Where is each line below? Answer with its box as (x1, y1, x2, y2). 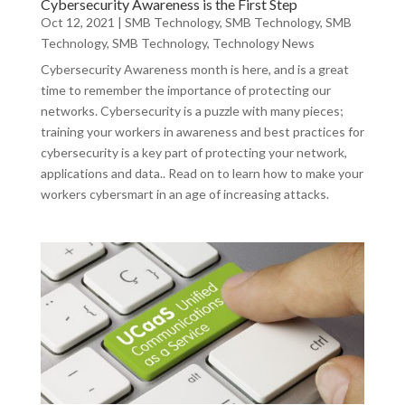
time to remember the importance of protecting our (40, 82, 331, 99)
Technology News (212, 35, 315, 52)
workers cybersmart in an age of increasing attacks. (40, 186, 329, 202)
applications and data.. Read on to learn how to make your (40, 165, 363, 182)
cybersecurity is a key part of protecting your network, (40, 145, 347, 161)
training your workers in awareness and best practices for (40, 124, 364, 140)
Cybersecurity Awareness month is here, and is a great (40, 61, 349, 78)
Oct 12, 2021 (40, 14, 115, 31)
